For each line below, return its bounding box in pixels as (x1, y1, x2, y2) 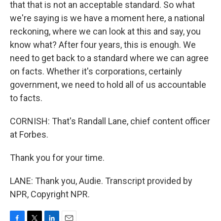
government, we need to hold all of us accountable (10, 79, 206, 90)
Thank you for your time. (10, 152, 105, 163)
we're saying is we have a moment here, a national (10, 13, 205, 24)
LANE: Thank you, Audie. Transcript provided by (10, 176, 192, 186)
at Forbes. (10, 129, 48, 140)
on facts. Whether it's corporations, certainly (10, 66, 182, 77)
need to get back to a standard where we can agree (10, 53, 209, 64)
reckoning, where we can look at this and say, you (10, 26, 201, 37)
